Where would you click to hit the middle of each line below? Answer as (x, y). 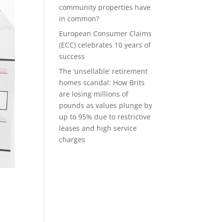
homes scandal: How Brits (102, 83)
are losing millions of (94, 94)
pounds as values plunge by (106, 105)
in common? (79, 19)
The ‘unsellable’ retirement (104, 71)
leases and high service (98, 128)
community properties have (105, 7)
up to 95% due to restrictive (105, 117)
